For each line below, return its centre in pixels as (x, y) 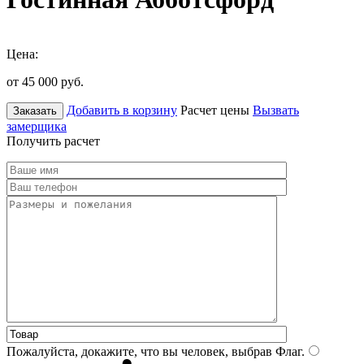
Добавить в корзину (122, 110)
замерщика (37, 126)
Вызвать (276, 110)
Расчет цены (215, 110)
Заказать (35, 110)
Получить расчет (53, 141)
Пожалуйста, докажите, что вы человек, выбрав (139, 351)
